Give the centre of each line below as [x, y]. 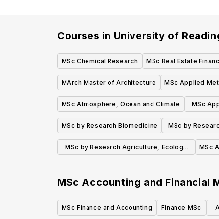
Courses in [86, 36]
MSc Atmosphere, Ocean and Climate [121, 104]
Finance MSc [181, 208]
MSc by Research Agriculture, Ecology [126, 147]
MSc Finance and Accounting [107, 208]
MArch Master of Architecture [109, 83]
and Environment [126, 162]
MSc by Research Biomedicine [109, 126]
